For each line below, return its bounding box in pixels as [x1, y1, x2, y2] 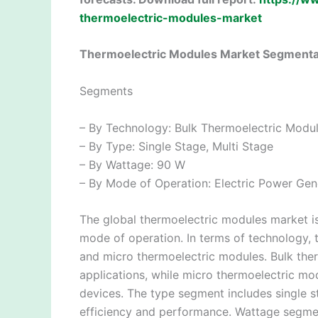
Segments [79, 83, 133, 98]
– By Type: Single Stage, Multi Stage [79, 138, 273, 153]
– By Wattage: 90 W [79, 157, 185, 172]
